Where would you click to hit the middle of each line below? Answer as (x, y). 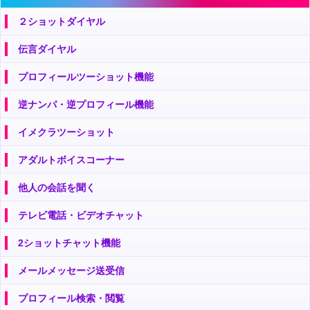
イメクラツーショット (66, 132)
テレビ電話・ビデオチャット (81, 215)
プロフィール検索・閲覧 (71, 298)
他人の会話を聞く (57, 187)
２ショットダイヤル (62, 21)
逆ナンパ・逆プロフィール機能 (86, 104)
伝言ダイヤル (47, 49)
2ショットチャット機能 (69, 243)
